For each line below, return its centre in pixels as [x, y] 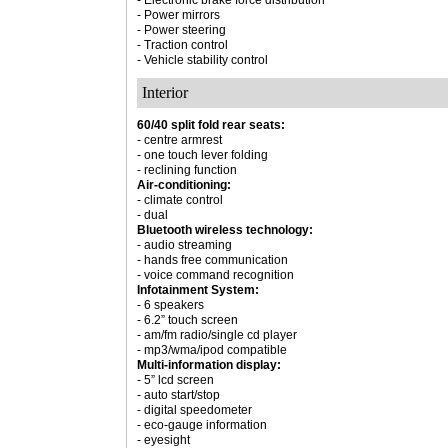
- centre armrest [179, 140]
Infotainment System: [198, 290]
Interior [165, 92]
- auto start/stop [178, 395]
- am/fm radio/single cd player [217, 335]
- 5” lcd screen [175, 380]
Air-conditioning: [184, 185]
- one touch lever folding [202, 155]
